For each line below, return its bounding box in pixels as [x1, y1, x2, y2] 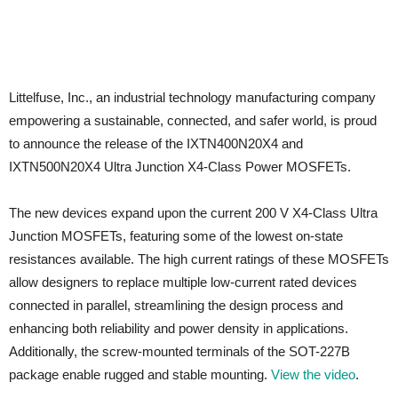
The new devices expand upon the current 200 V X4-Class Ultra [9, 205, 378, 221]
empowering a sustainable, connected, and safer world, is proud [9, 113, 377, 129]
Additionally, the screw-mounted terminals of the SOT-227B [9, 344, 350, 360]
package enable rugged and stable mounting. [9, 367, 271, 383]
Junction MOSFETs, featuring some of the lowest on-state [9, 228, 343, 244]
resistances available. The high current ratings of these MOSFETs [9, 251, 389, 267]
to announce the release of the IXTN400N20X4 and [9, 136, 303, 152]
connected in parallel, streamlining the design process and [9, 298, 343, 314]
